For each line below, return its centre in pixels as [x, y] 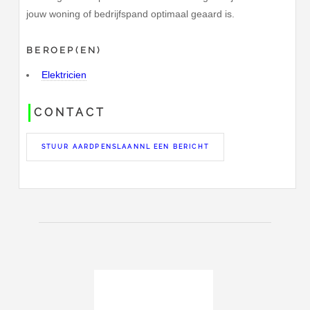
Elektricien [64, 75]
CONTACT [70, 112]
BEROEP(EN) [64, 51]
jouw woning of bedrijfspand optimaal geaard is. [131, 14]
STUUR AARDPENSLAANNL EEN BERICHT [125, 146]
